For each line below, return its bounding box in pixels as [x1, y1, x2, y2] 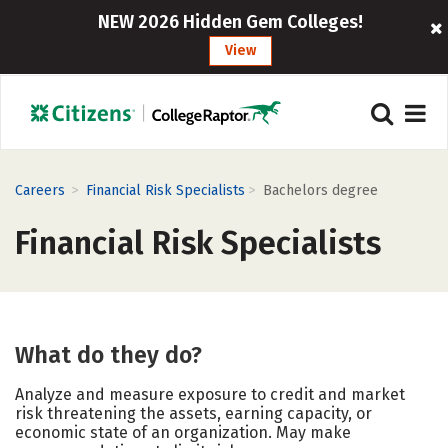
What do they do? [15, 341, 202, 369]
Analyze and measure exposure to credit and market [15, 385, 405, 404]
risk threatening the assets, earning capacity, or [15, 404, 372, 423]
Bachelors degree [263, 182, 378, 199]
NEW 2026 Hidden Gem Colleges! [98, 11, 364, 33]
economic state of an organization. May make [15, 423, 351, 442]
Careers [15, 182, 65, 199]
